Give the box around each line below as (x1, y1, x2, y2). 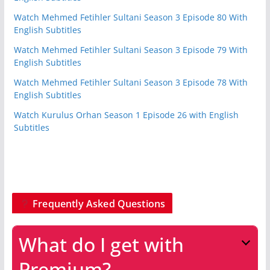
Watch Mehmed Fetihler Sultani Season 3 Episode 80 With (13, 11, 248, 23)
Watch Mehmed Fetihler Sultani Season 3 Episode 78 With (13, 76, 248, 88)
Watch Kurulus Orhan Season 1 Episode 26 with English (13, 108, 239, 121)
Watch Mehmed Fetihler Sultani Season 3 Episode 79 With (13, 43, 248, 55)
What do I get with (18, 231, 184, 257)
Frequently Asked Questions (30, 196, 166, 210)
